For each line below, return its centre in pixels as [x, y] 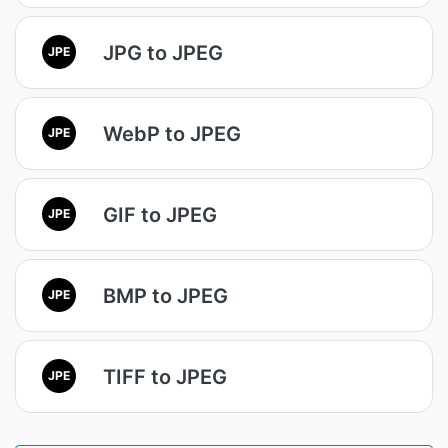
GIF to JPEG [160, 214]
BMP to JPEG [165, 295]
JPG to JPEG [163, 52]
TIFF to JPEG [165, 376]
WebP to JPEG [172, 133]
